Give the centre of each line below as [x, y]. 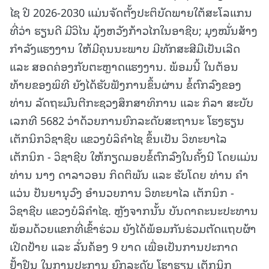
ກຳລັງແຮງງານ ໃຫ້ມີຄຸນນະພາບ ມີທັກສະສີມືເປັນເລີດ [125, 47]
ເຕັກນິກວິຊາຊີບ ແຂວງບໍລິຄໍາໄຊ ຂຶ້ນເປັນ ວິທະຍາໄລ [118, 138]
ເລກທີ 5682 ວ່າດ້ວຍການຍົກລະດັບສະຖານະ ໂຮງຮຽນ [127, 119]
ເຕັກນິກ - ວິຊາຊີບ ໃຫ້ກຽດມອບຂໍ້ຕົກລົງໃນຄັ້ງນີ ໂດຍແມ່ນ [134, 156]
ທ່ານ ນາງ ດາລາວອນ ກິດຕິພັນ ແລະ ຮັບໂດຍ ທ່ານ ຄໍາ [129, 174]
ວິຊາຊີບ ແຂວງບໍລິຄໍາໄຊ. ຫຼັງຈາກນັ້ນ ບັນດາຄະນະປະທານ [134, 210]
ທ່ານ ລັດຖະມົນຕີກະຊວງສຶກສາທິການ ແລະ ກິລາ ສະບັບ [131, 101]
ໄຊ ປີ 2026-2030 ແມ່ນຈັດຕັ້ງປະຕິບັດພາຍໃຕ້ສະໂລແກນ [131, 11]
